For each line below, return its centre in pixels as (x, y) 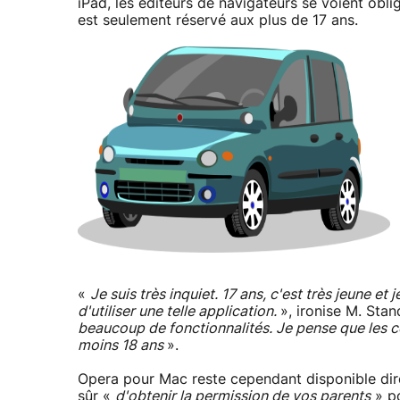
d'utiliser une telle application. (179, 312)
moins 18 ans (122, 346)
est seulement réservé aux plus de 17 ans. (218, 21)
